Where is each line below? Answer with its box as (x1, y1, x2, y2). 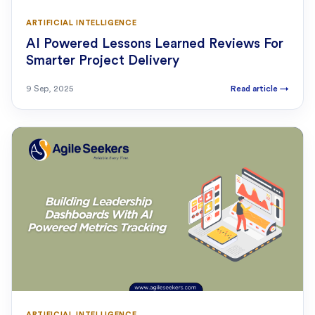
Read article (231, 84, 280, 94)
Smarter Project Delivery (26, 54, 179, 68)
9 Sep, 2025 (26, 84, 73, 94)
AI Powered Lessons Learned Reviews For (26, 37, 283, 51)
